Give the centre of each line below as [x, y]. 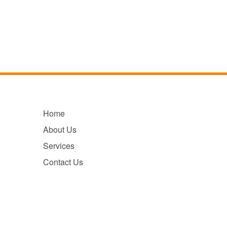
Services [59, 145]
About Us [60, 129]
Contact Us [63, 162]
